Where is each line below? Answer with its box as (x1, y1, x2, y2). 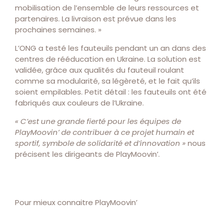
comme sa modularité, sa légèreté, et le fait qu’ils (15, 75, 200, 86)
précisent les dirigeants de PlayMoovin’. (15, 148, 160, 159)
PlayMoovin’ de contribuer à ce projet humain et (15, 126, 194, 137)
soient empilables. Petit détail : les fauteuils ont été (15, 86, 207, 97)
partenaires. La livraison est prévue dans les (15, 13, 176, 24)
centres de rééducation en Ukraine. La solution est (15, 53, 201, 64)
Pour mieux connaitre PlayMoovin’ (15, 197, 137, 208)
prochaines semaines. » (15, 24, 102, 35)
